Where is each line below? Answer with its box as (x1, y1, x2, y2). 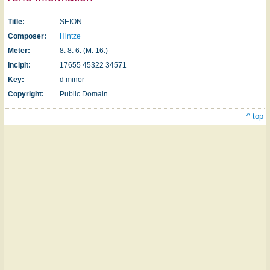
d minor (60, 75, 84, 84)
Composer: (8, 31, 46, 40)
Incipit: (8, 60, 31, 69)
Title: (8, 17, 25, 26)
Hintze (60, 31, 81, 40)
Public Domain (60, 89, 108, 98)
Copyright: (8, 89, 44, 98)
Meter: (8, 46, 30, 55)
